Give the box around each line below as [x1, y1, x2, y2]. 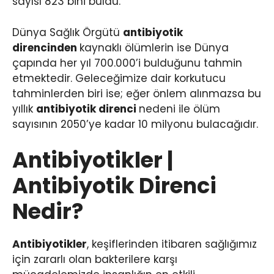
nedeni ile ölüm [139, 101, 220, 116]
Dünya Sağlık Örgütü [12, 24, 123, 40]
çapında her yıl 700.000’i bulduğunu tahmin [12, 55, 242, 70]
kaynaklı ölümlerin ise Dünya [80, 40, 229, 55]
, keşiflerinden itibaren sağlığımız [87, 237, 257, 252]
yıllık [12, 101, 36, 116]
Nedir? [12, 196, 83, 227]
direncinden [12, 40, 80, 55]
